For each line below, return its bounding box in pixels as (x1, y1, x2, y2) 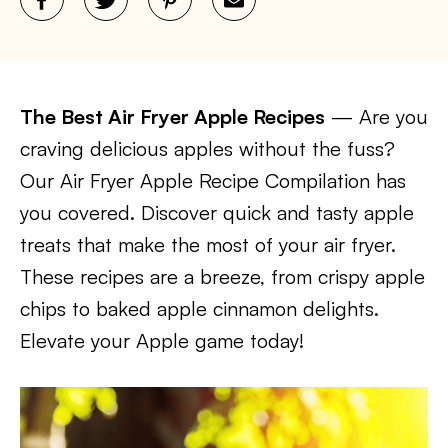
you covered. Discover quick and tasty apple (20, 200, 414, 225)
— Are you (325, 104, 428, 129)
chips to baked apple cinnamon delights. (20, 296, 379, 321)
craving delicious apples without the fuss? (20, 136, 395, 161)
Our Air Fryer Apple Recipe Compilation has (20, 168, 406, 193)
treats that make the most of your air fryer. (20, 232, 396, 257)
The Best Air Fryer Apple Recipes (20, 104, 325, 129)
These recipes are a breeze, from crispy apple (20, 264, 425, 289)
